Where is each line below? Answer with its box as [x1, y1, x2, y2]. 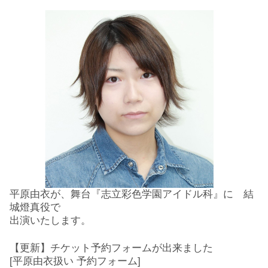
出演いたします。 [10, 214, 91, 227]
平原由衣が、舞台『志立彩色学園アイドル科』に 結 [10, 188, 254, 200]
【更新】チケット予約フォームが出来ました [10, 242, 213, 254]
